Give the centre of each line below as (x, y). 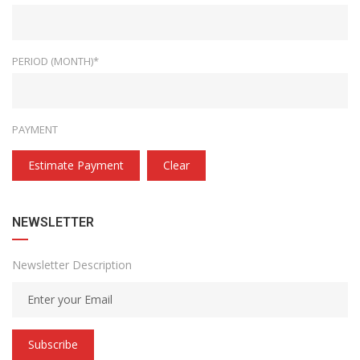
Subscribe (53, 345)
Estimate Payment (76, 166)
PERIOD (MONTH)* (55, 61)
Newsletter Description (72, 265)
